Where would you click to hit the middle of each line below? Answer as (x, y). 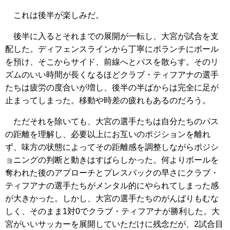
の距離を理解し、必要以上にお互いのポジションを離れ (108, 135)
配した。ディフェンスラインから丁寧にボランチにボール (112, 49)
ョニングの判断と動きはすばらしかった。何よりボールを (112, 160)
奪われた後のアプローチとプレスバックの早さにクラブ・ (112, 173)
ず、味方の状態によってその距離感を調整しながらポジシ (112, 147)
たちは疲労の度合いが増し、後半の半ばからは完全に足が (112, 88)
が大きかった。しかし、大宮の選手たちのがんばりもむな (112, 199)
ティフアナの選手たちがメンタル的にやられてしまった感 (112, 186)
